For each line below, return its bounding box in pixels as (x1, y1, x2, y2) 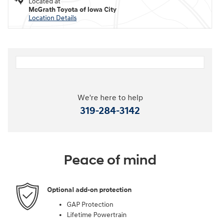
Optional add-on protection (47, 186, 132, 194)
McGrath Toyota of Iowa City (28, 5, 116, 14)
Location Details (28, 13, 77, 22)
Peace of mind (63, 151, 157, 169)
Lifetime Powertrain (67, 210, 127, 219)
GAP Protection (67, 200, 113, 209)
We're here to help (77, 93, 143, 103)
